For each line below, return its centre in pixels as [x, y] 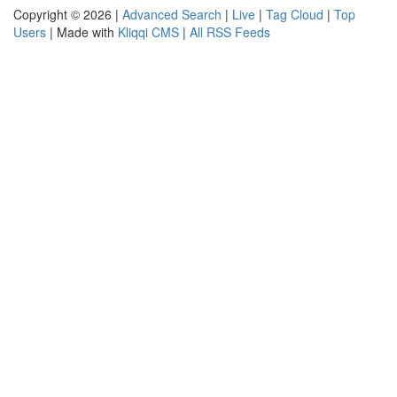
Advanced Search [172, 14]
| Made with [82, 32]
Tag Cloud [295, 14]
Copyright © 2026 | [68, 14]
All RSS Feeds [230, 32]
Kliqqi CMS [148, 32]
